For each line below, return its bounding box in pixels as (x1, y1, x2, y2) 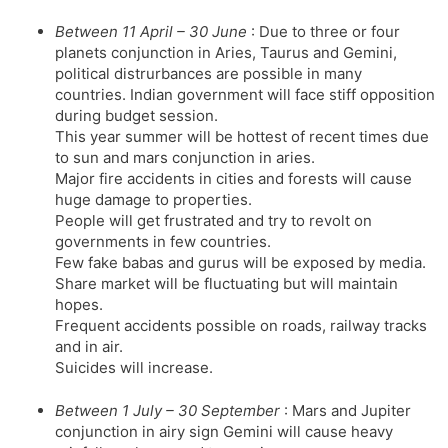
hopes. (55, 294, 103, 314)
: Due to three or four (247, 21, 400, 41)
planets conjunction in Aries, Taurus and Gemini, (55, 42, 397, 62)
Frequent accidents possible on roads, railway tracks (55, 315, 427, 335)
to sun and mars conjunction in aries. (55, 147, 315, 167)
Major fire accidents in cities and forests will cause (55, 168, 412, 188)
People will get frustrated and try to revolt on (55, 210, 372, 230)
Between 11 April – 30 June (55, 21, 247, 41)
